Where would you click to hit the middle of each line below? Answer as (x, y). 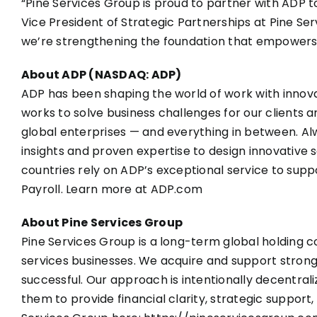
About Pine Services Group (102, 223)
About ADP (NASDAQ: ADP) (102, 75)
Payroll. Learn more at (86, 189)
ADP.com (177, 189)
